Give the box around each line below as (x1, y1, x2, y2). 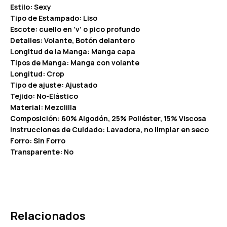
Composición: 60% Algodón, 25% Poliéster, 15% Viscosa (10, 113, 206, 123)
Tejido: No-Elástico (10, 91, 78, 101)
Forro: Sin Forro (10, 135, 65, 145)
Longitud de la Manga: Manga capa (10, 46, 135, 56)
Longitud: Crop (10, 68, 64, 79)
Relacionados (10, 208, 86, 223)
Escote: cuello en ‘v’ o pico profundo (10, 24, 140, 34)
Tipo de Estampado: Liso (10, 13, 97, 23)
